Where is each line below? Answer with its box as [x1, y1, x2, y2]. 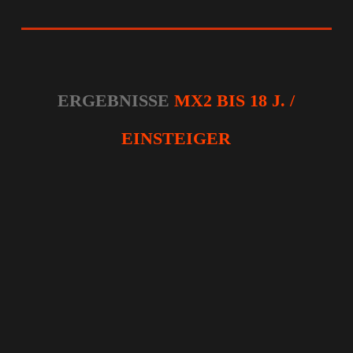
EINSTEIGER [121, 128, 232, 148]
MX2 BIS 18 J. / [174, 91, 295, 110]
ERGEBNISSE [58, 91, 170, 110]
